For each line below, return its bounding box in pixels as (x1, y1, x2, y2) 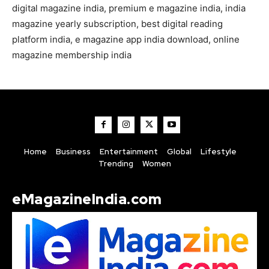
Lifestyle (200, 146, 237, 157)
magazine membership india (12, 49, 131, 61)
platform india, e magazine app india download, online (12, 33, 240, 45)
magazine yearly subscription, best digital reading (12, 17, 223, 29)
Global (166, 146, 192, 157)
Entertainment (99, 146, 158, 157)
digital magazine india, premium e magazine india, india (12, 2, 246, 14)
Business (55, 146, 91, 157)
